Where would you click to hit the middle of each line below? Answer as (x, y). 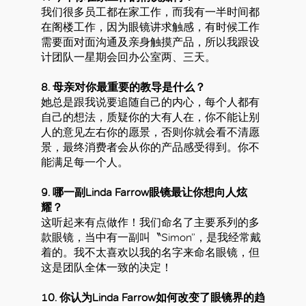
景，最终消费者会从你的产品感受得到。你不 (150, 148)
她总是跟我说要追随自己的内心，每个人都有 (150, 102)
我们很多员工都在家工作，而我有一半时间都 (150, 12)
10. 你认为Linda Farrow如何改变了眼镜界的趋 (153, 298)
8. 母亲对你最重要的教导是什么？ (123, 87)
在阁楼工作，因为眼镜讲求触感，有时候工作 (150, 27)
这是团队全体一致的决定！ (107, 268)
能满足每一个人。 (85, 163)
